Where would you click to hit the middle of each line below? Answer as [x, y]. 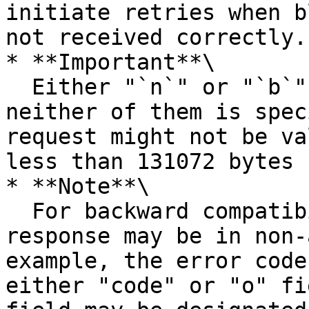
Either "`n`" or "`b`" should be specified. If [19, 87]
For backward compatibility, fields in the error [19, 211]
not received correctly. [156, 37]
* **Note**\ [78, 186]
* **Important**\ [110, 62]
